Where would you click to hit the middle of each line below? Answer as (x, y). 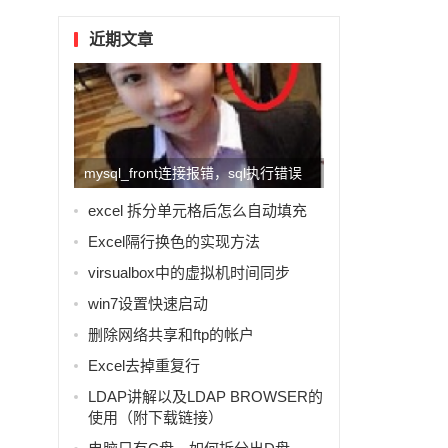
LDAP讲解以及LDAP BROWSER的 (206, 397)
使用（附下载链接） (156, 418)
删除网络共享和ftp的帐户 (171, 335)
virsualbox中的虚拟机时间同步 (189, 273)
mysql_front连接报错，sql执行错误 (193, 173)
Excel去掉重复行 (144, 366)
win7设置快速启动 (148, 304)
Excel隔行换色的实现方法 (174, 242)
